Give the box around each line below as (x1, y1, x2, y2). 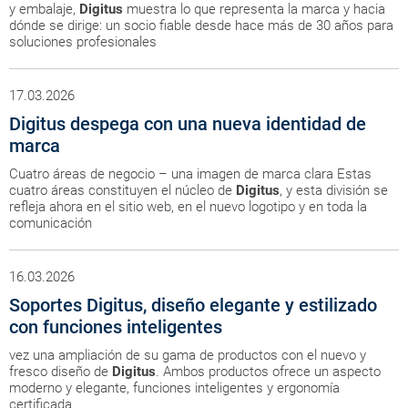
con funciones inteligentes (9, 316, 222, 338)
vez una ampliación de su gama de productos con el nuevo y (9, 347, 366, 363)
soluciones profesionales (9, 34, 157, 50)
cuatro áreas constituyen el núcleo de (9, 182, 236, 199)
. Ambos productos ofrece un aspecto (156, 363, 381, 380)
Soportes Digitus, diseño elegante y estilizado (9, 294, 377, 316)
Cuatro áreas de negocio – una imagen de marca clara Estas (9, 166, 372, 182)
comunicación (9, 215, 92, 231)
